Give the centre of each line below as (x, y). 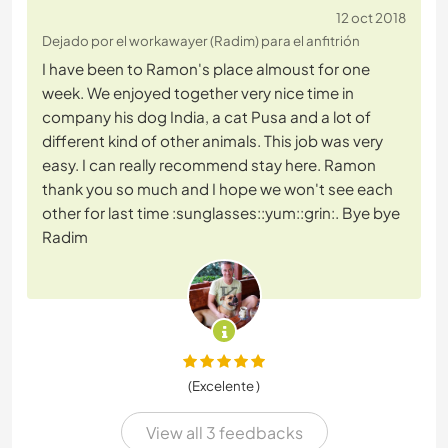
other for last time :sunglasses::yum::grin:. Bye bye (221, 213)
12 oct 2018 (371, 18)
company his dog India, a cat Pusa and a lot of (206, 117)
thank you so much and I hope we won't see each (217, 189)
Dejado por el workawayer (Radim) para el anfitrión (201, 41)
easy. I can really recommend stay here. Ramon (209, 165)
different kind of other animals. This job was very (212, 141)
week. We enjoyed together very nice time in (198, 93)
